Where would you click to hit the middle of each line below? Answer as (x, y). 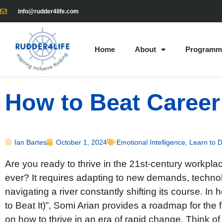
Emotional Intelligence (151, 142)
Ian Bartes (30, 142)
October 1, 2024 (82, 142)
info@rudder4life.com (48, 11)
